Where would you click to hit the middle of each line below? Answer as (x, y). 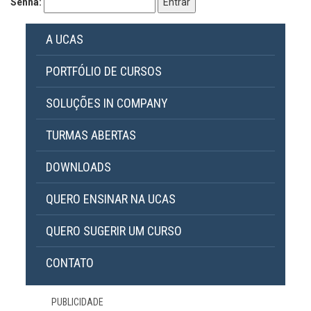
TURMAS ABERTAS (91, 135)
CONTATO (70, 263)
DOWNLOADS (78, 167)
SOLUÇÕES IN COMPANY (107, 103)
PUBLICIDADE (77, 302)
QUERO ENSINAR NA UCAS (111, 199)
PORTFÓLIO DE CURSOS (104, 72)
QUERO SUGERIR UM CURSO (114, 231)
